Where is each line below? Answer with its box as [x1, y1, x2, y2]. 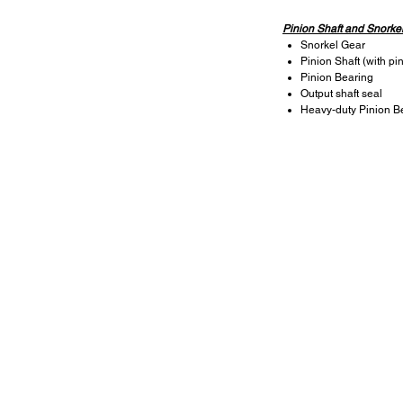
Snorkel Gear [300, 38, 365, 51]
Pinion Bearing [300, 70, 373, 84]
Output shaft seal [300, 86, 382, 100]
